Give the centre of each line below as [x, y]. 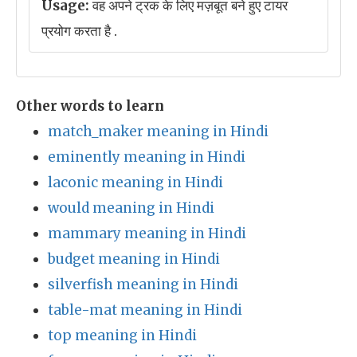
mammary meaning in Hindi [147, 233]
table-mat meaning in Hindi [145, 310]
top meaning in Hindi [122, 335]
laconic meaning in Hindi [135, 182]
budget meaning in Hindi [134, 259]
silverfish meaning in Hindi [143, 284]
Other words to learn [90, 106]
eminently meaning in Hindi [147, 157]
